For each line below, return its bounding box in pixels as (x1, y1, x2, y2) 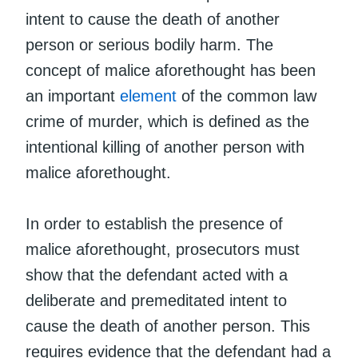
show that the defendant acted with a (26, 265, 288, 284)
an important (26, 86, 120, 105)
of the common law (177, 86, 316, 105)
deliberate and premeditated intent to (26, 291, 287, 309)
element (120, 86, 177, 105)
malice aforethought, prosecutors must (26, 240, 300, 258)
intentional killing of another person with (26, 137, 304, 156)
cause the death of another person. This (26, 316, 310, 335)
